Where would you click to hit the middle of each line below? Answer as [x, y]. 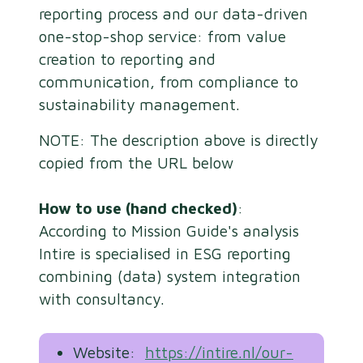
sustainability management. [139, 104]
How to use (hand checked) [138, 207]
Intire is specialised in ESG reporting [165, 253]
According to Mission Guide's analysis [169, 230]
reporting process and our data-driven [173, 13]
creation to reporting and [127, 58]
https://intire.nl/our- [219, 352]
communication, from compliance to [169, 81]
